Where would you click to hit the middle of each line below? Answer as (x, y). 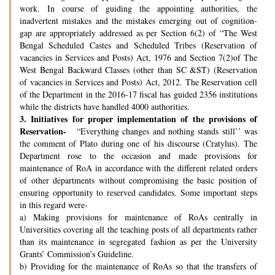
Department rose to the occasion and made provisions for (138, 155)
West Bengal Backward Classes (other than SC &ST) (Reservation (138, 69)
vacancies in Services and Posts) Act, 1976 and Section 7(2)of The (138, 57)
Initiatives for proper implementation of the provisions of (144, 118)
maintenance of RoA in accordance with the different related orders (138, 168)
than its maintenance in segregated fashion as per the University (138, 241)
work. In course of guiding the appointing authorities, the (138, 8)
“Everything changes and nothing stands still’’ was (164, 131)
